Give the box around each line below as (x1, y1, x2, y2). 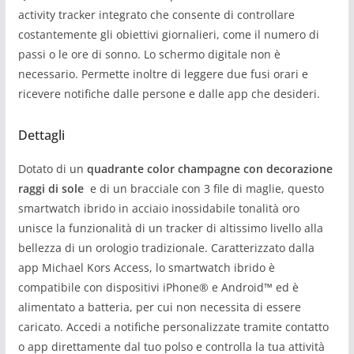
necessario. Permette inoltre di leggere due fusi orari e (17, 66, 308, 82)
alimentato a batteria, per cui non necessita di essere (17, 299, 301, 315)
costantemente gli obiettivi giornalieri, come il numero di (17, 27, 319, 43)
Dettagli (17, 126, 65, 145)
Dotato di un (17, 161, 87, 177)
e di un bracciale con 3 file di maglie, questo (83, 181, 324, 197)
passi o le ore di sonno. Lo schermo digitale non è (17, 47, 281, 62)
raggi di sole (17, 181, 84, 197)
